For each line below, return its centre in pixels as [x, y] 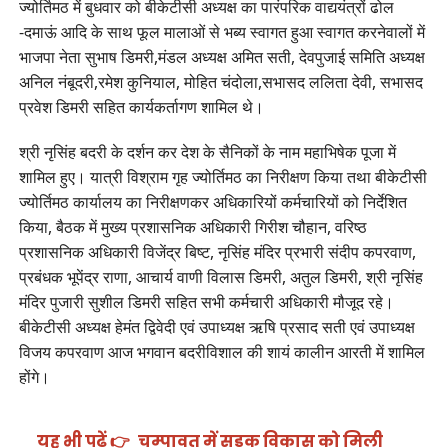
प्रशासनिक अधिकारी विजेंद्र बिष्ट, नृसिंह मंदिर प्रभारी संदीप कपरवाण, [217, 251]
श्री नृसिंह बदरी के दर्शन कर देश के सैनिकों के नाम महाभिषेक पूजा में [207, 151]
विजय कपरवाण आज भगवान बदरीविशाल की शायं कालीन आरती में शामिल [221, 351]
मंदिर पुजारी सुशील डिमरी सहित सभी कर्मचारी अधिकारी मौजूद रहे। [206, 301]
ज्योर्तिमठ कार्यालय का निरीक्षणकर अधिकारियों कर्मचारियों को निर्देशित [212, 201]
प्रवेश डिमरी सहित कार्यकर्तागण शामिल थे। [141, 106]
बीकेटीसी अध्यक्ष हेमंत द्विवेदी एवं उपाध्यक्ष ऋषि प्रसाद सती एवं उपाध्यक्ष [216, 326]
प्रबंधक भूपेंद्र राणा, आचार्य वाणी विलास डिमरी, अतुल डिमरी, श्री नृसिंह [220, 276]
